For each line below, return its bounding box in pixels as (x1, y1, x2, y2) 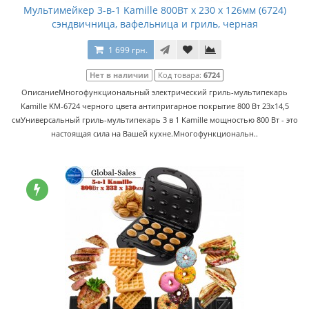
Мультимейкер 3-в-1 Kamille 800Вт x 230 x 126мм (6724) (23, 3, 286, 17)
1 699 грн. (108, 44, 148, 56)
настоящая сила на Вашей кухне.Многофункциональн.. (51, 128, 258, 139)
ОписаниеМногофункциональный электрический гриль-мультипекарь (21, 87, 288, 97)
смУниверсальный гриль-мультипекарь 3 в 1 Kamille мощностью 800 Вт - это (11, 114, 298, 125)
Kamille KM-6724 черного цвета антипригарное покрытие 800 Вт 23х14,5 (20, 101, 289, 111)
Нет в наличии (89, 70, 149, 80)
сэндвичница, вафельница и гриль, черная (51, 17, 258, 30)
